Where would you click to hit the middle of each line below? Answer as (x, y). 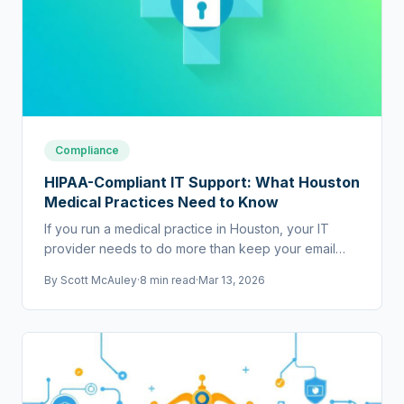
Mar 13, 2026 (232, 280)
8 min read (168, 280)
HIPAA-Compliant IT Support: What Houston (202, 183)
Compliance (87, 151)
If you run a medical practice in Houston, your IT (187, 229)
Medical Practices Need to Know (161, 202)
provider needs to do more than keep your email (190, 249)
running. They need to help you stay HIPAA (172, 269)
